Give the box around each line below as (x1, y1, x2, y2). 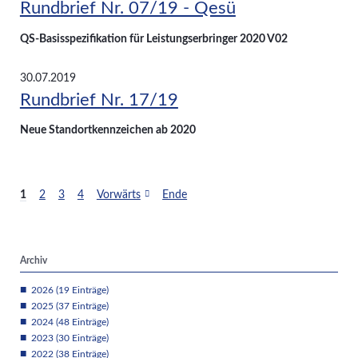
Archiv (19, 256, 47, 266)
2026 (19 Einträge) (30, 284, 109, 295)
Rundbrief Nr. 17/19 (19, 90, 178, 109)
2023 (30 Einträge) (30, 332, 109, 343)
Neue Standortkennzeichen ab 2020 (19, 125, 196, 137)
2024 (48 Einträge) (30, 316, 109, 327)
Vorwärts (96, 189, 141, 201)
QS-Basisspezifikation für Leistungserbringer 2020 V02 (19, 33, 288, 45)
